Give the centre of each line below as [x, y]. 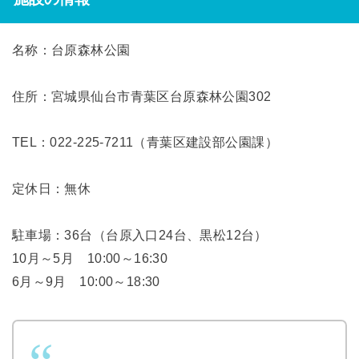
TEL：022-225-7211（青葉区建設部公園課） [145, 142]
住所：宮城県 [51, 96]
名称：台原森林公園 [71, 49]
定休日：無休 [51, 189]
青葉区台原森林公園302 [201, 96]
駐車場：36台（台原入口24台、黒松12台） [139, 235]
